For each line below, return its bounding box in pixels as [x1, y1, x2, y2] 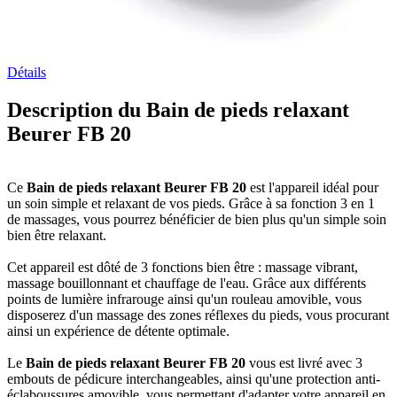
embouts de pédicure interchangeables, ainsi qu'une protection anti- [7, 371, 380, 387]
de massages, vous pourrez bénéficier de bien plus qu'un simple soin [7, 212, 386, 228]
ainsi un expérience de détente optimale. [7, 323, 230, 339]
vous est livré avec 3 [245, 355, 362, 371]
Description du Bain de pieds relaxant [7, 98, 349, 122]
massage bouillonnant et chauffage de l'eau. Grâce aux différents [7, 276, 366, 292]
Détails [7, 65, 46, 81]
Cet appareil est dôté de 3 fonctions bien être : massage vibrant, [7, 260, 358, 276]
